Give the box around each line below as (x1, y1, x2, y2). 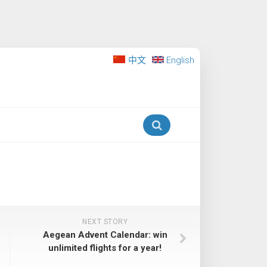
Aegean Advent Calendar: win (42, 229, 167, 240)
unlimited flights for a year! (48, 243, 162, 253)
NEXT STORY (82, 218, 128, 226)
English (166, 55, 194, 66)
